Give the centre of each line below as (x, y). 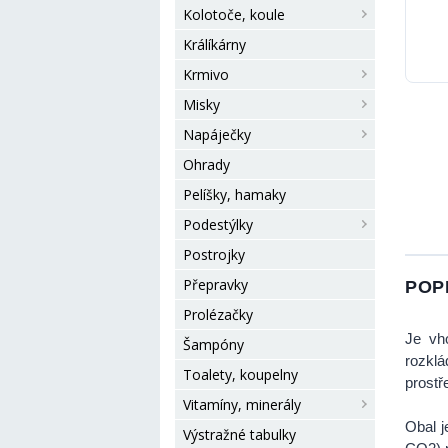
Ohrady (206, 164)
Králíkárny (214, 44)
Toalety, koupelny (240, 374)
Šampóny (213, 344)
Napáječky (217, 134)
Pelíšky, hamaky (234, 194)
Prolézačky (218, 314)
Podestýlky (218, 224)
